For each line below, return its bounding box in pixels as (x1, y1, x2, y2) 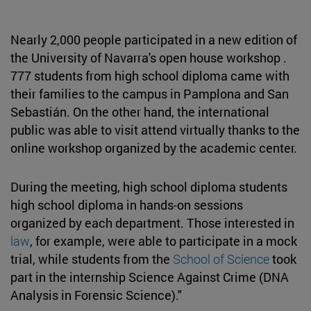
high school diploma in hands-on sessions (10, 196, 243, 213)
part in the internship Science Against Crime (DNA (10, 268, 289, 285)
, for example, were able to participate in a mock (30, 232, 297, 249)
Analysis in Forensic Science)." (10, 286, 182, 303)
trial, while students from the (10, 250, 173, 267)
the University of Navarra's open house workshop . (10, 49, 287, 66)
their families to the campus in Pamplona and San (10, 85, 289, 102)
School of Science (173, 250, 269, 267)
